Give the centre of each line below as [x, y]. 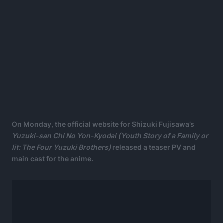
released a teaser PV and [154, 147]
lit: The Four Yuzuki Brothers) [62, 147]
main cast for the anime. [53, 158]
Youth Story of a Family [160, 135]
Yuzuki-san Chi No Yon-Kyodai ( [66, 135]
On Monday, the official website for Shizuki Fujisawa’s [103, 124]
